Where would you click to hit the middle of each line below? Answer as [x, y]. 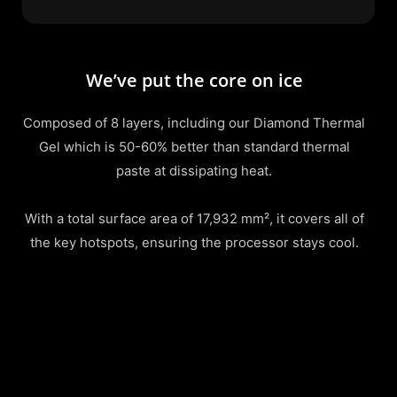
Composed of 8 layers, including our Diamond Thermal [195, 124]
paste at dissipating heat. [195, 171]
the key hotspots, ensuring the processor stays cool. [194, 243]
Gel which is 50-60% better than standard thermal [194, 148]
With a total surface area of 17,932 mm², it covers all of [194, 219]
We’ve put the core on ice [194, 80]
